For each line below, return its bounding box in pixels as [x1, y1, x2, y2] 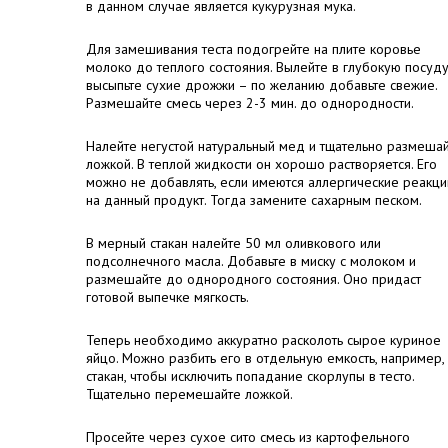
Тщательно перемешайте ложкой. [86, 385, 293, 403]
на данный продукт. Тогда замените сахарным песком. [86, 191, 422, 209]
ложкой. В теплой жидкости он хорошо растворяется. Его [86, 155, 437, 173]
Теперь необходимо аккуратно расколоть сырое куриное [86, 331, 441, 349]
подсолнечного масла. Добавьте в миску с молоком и [86, 252, 416, 270]
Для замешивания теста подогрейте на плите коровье [86, 40, 421, 58]
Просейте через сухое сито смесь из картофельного [86, 428, 410, 446]
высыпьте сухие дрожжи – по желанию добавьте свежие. [86, 76, 437, 94]
